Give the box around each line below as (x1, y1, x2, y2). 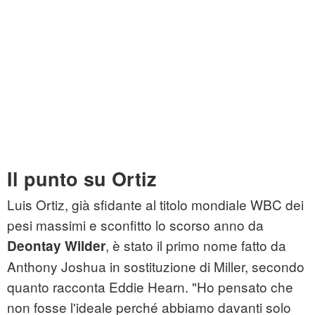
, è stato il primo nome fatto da (105, 236, 286, 255)
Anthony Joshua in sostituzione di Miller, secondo (7, 257, 304, 276)
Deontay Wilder (7, 236, 105, 256)
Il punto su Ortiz (7, 165, 157, 193)
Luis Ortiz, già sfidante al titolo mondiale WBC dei (7, 195, 304, 214)
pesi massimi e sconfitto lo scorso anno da (7, 215, 264, 235)
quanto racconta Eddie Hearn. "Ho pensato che (7, 277, 293, 297)
